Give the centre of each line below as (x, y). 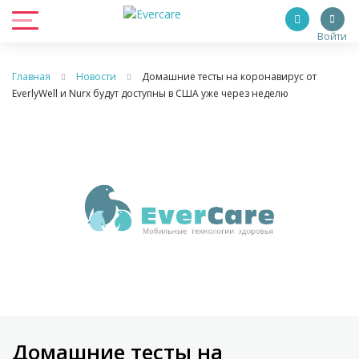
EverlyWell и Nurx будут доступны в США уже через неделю (150, 93)
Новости (96, 77)
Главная (31, 77)
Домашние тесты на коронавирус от (229, 77)
